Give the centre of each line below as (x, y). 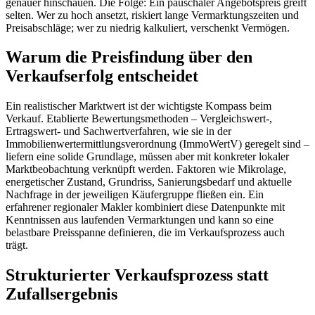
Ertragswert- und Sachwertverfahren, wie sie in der (118, 131)
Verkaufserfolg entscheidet (102, 76)
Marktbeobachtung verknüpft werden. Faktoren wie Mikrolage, (146, 169)
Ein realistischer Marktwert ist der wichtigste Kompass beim (139, 106)
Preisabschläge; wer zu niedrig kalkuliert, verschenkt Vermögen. (148, 27)
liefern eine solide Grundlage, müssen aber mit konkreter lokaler (147, 157)
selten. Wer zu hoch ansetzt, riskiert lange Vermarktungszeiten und (152, 15)
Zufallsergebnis (62, 294)
